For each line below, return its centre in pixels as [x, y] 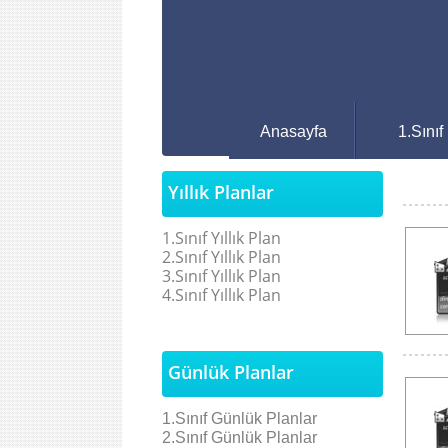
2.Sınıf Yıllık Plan [221, 257]
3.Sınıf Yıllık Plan [221, 276]
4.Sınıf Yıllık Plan [221, 295]
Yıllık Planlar [221, 192]
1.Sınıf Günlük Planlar [239, 418]
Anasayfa [293, 131]
